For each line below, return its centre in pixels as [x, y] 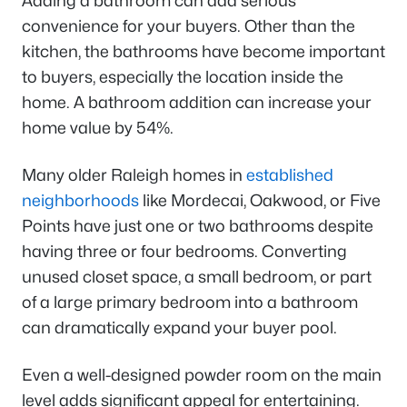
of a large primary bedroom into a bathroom [190, 302]
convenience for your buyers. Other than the [189, 25]
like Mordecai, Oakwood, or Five [260, 200]
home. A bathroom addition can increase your [197, 102]
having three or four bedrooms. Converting [184, 251]
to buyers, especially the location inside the [183, 76]
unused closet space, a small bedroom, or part [197, 276]
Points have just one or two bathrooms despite [198, 225]
